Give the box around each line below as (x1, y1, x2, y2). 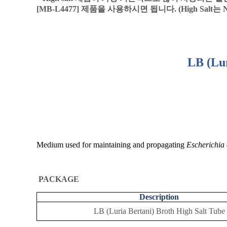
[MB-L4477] (36, 5, 81, 14)
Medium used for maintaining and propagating (36, 140, 186, 149)
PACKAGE (39, 175, 79, 184)
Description (139, 193, 179, 202)
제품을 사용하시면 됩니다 (81, 5, 174, 14)
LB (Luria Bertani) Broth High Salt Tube (93, 207, 225, 216)
